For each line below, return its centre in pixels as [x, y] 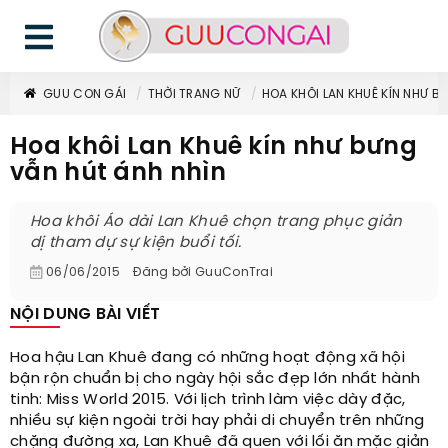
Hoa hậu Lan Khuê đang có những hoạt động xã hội [208, 358]
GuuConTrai [234, 272]
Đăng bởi [162, 272]
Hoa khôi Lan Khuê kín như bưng [213, 147]
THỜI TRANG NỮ [194, 94]
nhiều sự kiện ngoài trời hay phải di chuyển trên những [217, 421]
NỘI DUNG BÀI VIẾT [85, 314]
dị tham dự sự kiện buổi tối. [136, 243]
